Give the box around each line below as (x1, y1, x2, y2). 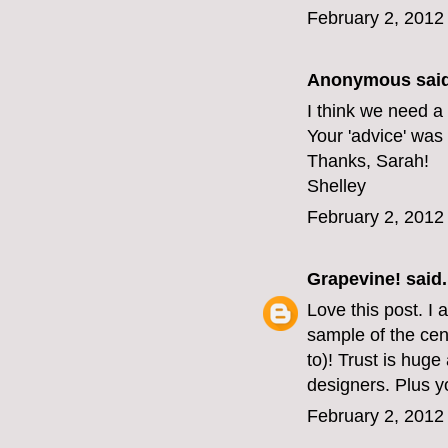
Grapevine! (307, 269, 401, 290)
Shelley (307, 176, 366, 197)
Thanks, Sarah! (307, 151, 429, 172)
